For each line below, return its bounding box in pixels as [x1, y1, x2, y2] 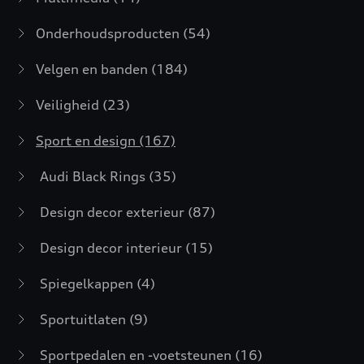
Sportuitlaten [40, 311, 129, 327]
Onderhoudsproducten [36, 25, 183, 41]
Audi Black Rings [40, 168, 149, 184]
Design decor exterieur [40, 204, 188, 220]
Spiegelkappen [40, 275, 136, 292]
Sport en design [36, 132, 139, 149]
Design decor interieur [40, 240, 185, 256]
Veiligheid [36, 97, 102, 113]
